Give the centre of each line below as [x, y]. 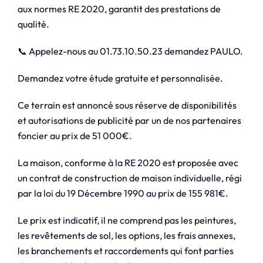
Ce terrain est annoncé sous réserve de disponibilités [127, 105]
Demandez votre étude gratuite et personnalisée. [120, 78]
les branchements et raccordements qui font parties [125, 251]
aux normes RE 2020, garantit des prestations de [119, 9]
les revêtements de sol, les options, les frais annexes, [126, 236]
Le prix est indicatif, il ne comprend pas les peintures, [127, 220]
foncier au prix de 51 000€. [75, 136]
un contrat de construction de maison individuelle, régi [129, 178]
